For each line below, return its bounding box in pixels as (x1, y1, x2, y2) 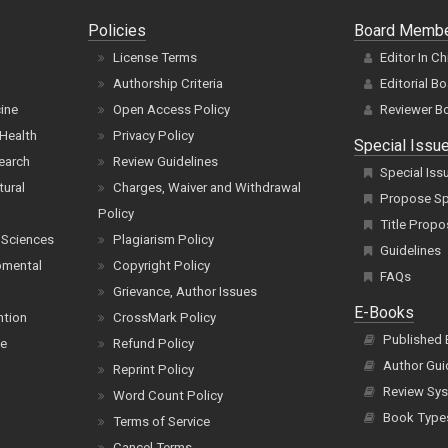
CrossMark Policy (113, 310, 217, 326)
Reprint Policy (113, 362, 195, 378)
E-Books (354, 303, 415, 323)
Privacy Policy (113, 128, 195, 144)
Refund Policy (113, 336, 195, 352)
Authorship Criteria (113, 76, 224, 92)
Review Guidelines (113, 154, 219, 170)
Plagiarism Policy (113, 232, 215, 248)
